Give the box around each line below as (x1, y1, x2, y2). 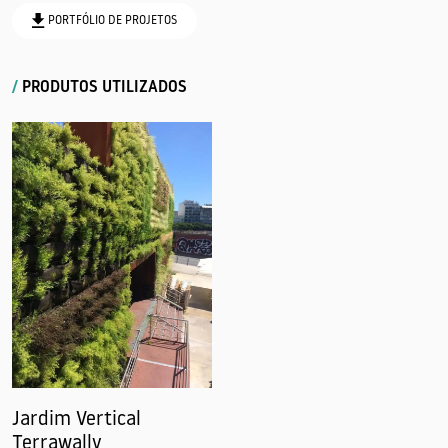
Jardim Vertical (12, 410, 141, 431)
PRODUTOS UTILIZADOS (18, 79, 187, 96)
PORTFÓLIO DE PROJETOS (48, 14, 177, 27)
